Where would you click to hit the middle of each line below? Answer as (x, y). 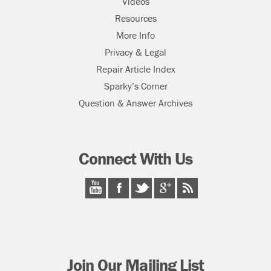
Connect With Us (135, 159)
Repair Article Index (135, 69)
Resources (135, 18)
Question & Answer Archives (135, 103)
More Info (135, 35)
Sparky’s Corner (135, 86)
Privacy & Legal (135, 52)
